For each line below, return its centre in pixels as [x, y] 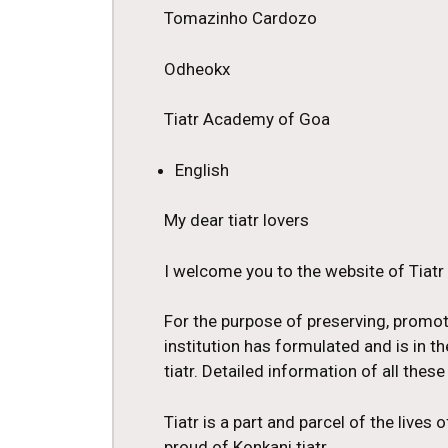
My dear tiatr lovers [236, 220]
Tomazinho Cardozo [240, 18]
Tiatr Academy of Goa [247, 119]
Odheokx [197, 68]
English [202, 169]
